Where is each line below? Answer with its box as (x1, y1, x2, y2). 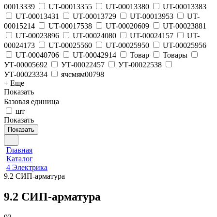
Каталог (6, 155, 33, 163)
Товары (163, 51, 187, 59)
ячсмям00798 (61, 70, 104, 78)
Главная (6, 146, 32, 154)
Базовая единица (4, 97, 59, 106)
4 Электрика (6, 163, 47, 171)
